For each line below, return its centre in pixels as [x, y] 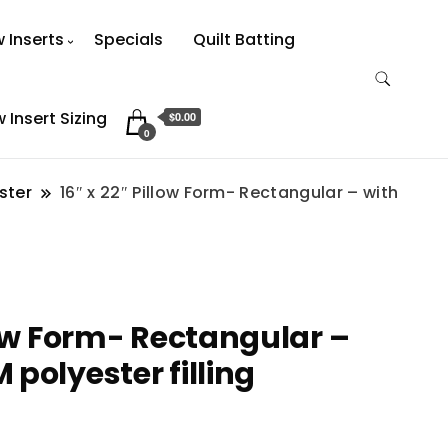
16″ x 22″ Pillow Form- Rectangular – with [229, 192]
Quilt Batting [244, 39]
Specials [129, 39]
